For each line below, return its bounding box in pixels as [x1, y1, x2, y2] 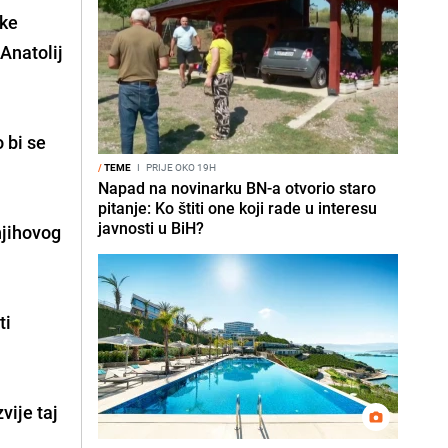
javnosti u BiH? [98, 217, 204, 239]
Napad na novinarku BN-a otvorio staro [98, 177, 376, 199]
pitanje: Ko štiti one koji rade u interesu [98, 197, 377, 219]
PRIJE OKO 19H [144, 160, 216, 174]
